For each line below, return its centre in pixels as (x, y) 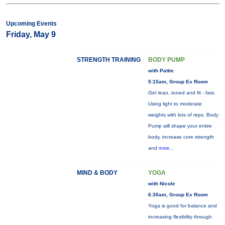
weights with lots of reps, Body (183, 115)
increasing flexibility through (180, 217)
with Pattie (161, 71)
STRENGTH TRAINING (108, 60)
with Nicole (161, 184)
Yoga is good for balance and (182, 206)
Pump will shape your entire (180, 126)
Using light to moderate (175, 104)
